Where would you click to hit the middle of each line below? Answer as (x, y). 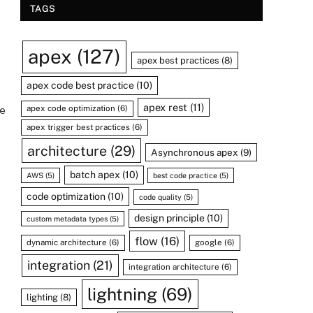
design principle (169, 218)
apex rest (165, 107)
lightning (122, 294)
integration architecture (174, 267)
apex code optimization (71, 108)
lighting (43, 297)
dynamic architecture (67, 242)
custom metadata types (67, 218)
